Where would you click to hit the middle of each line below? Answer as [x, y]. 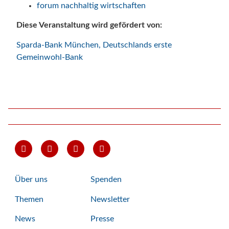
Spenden [106, 180]
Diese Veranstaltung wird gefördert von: [89, 25]
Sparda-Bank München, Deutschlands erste [94, 45]
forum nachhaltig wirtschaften [91, 5]
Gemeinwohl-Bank [50, 57]
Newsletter [110, 199]
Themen [29, 199]
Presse [102, 219]
